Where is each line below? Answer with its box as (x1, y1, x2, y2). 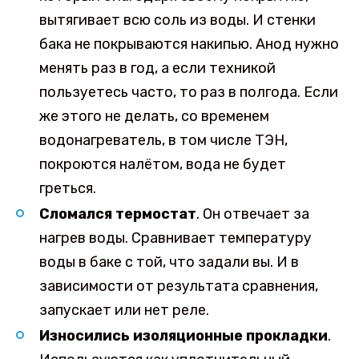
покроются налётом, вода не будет (38, 155, 286, 174)
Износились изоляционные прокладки (38, 326, 328, 345)
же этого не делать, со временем (38, 107, 269, 126)
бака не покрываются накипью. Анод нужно (38, 35, 339, 54)
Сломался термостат (38, 204, 196, 223)
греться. (38, 179, 96, 198)
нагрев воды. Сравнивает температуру (38, 228, 312, 247)
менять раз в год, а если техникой (38, 59, 276, 78)
